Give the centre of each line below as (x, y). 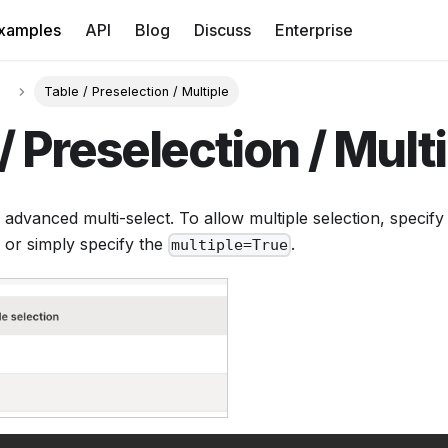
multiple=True (230, 245)
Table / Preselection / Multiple (136, 92)
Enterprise (314, 30)
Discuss (222, 30)
